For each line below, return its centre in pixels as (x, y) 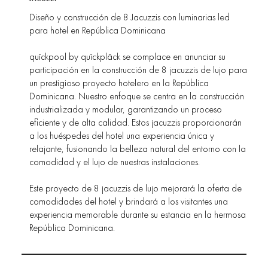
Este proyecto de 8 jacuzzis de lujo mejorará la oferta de (135, 188)
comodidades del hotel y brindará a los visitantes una (128, 202)
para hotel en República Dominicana (97, 31)
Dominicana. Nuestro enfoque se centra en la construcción (136, 96)
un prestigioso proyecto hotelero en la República (119, 83)
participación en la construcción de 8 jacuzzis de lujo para (138, 70)
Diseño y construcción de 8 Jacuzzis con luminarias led (129, 17)
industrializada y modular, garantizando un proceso (125, 109)
